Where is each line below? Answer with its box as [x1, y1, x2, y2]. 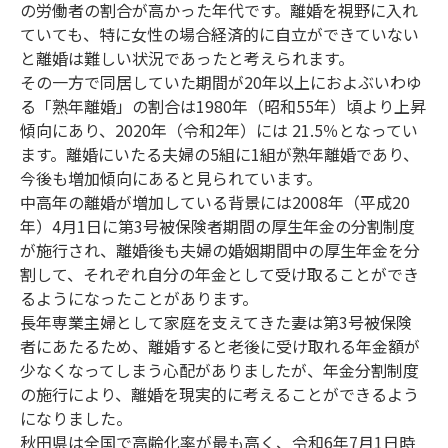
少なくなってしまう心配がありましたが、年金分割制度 [20, 357, 420, 382]
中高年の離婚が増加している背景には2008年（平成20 [20, 189, 411, 214]
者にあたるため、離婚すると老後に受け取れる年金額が [20, 333, 421, 358]
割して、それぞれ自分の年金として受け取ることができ [20, 261, 420, 286]
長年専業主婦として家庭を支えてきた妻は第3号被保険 [20, 309, 413, 334]
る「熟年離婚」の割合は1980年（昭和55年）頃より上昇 [20, 93, 427, 118]
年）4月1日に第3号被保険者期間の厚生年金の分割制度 [20, 213, 416, 238]
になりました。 [20, 405, 133, 430]
